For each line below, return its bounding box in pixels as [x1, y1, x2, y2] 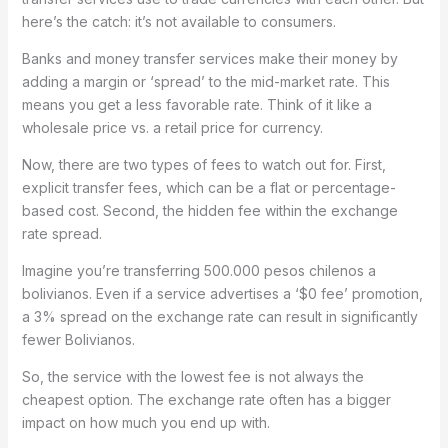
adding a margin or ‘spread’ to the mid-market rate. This [21, 73, 390, 91]
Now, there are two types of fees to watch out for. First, [21, 156, 386, 174]
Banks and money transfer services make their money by [21, 50, 398, 68]
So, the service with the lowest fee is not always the [21, 368, 364, 386]
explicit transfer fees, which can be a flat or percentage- [21, 179, 396, 197]
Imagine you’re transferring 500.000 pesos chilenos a [21, 262, 376, 280]
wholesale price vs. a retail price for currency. [21, 119, 323, 137]
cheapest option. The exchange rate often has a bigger [21, 391, 391, 409]
